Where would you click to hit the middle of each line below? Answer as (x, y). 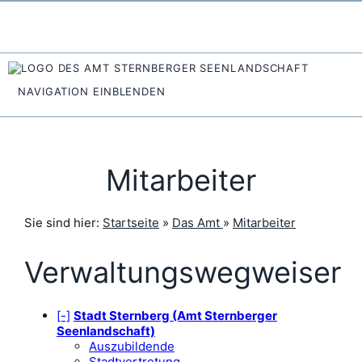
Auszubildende (132, 346)
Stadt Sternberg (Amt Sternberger (175, 316)
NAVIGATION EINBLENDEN (92, 91)
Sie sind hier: (63, 223)
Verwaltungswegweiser (183, 272)
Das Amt (198, 223)
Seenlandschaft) (106, 331)
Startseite (131, 223)
